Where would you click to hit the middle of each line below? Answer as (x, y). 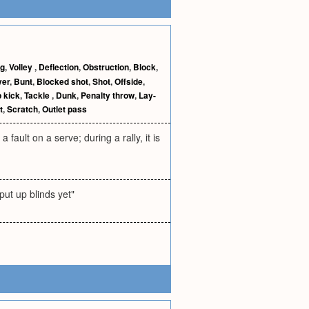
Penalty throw (108, 95)
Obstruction (106, 67)
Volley (22, 67)
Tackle (38, 95)
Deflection (59, 67)
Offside (129, 81)
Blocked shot (62, 81)
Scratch (22, 109)
